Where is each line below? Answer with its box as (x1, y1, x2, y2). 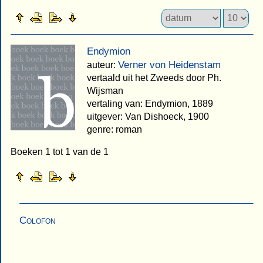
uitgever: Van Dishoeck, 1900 (87, 111, 209, 122)
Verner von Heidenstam (118, 59, 221, 70)
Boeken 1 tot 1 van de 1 (11, 146, 109, 157)
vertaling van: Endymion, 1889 (87, 98, 213, 109)
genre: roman (87, 124, 142, 134)
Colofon (19, 214, 56, 226)
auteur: (87, 59, 118, 70)
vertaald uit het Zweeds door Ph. (87, 72, 221, 83)
